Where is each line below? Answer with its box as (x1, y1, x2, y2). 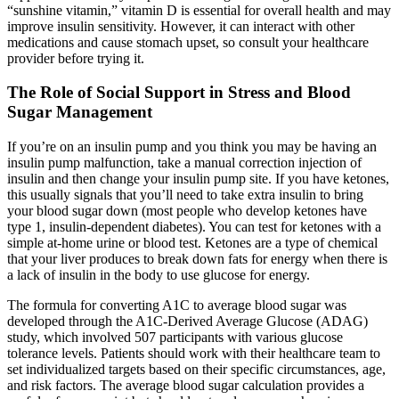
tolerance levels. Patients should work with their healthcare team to (7, 346, 380, 362)
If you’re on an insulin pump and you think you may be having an (7, 139, 377, 155)
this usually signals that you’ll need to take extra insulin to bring (7, 187, 363, 203)
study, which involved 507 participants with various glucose (7, 330, 343, 346)
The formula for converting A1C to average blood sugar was (7, 297, 346, 313)
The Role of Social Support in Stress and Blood (7, 83, 351, 102)
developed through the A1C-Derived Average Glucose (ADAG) (7, 313, 368, 330)
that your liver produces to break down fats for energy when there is (7, 251, 387, 267)
